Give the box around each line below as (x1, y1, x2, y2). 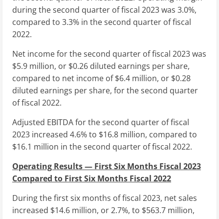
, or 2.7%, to (97, 204, 142, 216)
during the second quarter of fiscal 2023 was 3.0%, (12, 4, 197, 15)
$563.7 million (142, 204, 193, 216)
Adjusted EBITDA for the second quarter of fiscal (12, 116, 189, 128)
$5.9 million (12, 60, 54, 71)
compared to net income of (12, 72, 115, 84)
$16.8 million (99, 129, 145, 140)
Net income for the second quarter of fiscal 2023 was (12, 48, 206, 59)
